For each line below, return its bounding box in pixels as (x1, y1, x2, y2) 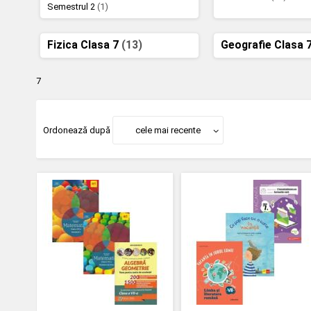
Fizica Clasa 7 (47, 38, 122, 51)
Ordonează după (43, 125, 110, 136)
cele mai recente (135, 125, 201, 136)
